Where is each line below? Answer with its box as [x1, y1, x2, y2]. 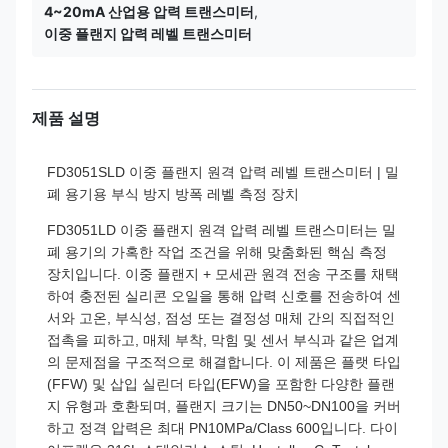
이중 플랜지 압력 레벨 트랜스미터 [44, 25, 252, 42]
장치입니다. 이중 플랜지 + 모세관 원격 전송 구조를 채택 [47, 266, 399, 282]
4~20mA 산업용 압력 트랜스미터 [44, 3, 254, 20]
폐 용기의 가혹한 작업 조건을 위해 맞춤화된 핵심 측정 [47, 244, 387, 260]
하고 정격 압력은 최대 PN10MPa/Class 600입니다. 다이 [47, 420, 398, 436]
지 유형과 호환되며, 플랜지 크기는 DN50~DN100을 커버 [47, 398, 401, 414]
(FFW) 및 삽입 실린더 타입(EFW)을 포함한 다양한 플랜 [47, 376, 395, 392]
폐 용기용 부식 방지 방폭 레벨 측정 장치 [47, 186, 299, 202]
